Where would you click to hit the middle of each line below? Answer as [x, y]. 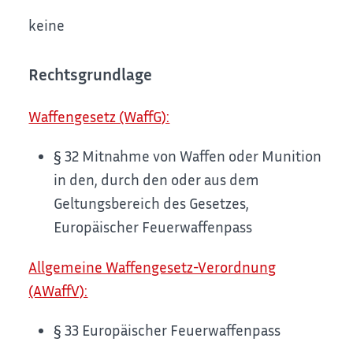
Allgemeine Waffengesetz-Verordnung [152, 266]
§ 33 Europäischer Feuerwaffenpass [167, 330]
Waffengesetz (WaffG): [99, 116]
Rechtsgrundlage [91, 74]
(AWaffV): [58, 290]
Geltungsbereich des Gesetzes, [152, 203]
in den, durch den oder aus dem [157, 180]
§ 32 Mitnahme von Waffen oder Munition [188, 156]
